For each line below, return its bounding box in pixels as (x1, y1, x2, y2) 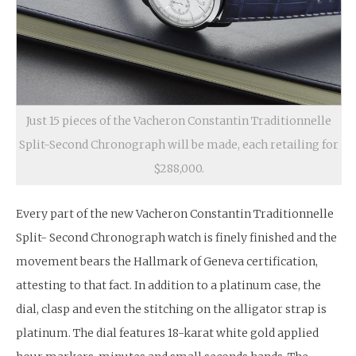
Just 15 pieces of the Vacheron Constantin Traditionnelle (26, 113, 331, 128)
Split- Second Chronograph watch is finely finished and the (16, 230, 337, 245)
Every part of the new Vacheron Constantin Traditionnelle (16, 206, 334, 221)
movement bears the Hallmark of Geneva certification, (16, 253, 318, 269)
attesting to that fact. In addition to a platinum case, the (16, 277, 321, 292)
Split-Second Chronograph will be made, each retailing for (19, 137, 339, 152)
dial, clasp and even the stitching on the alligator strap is (16, 301, 327, 316)
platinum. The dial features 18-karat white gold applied (16, 325, 319, 340)
